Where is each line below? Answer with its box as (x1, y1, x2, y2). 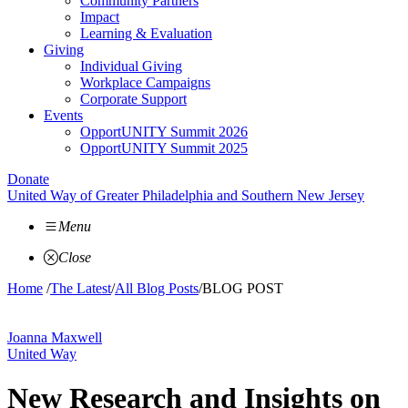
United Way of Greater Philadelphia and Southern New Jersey (7, 188, 364, 203)
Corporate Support (80, 91, 187, 107)
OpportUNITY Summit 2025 (80, 140, 248, 156)
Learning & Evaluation (80, 25, 212, 41)
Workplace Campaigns (80, 75, 210, 90)
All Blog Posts (115, 280, 199, 296)
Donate (7, 171, 49, 187)
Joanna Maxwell (7, 330, 102, 345)
